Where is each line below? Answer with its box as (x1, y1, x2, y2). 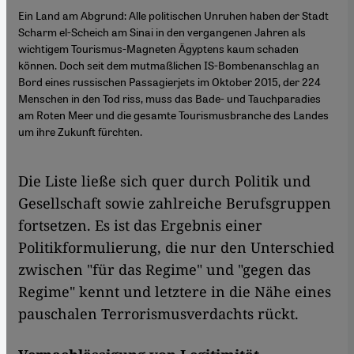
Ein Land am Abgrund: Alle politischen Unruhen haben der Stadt (18, 8, 329, 23)
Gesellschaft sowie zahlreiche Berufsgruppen (18, 194, 331, 213)
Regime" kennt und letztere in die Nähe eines (18, 282, 331, 302)
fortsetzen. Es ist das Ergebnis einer (18, 216, 262, 235)
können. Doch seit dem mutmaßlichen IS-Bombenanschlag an (18, 58, 319, 73)
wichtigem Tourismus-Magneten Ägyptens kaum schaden (18, 41, 299, 56)
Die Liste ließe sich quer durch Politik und (18, 171, 311, 191)
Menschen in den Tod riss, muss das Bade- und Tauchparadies (18, 91, 321, 106)
